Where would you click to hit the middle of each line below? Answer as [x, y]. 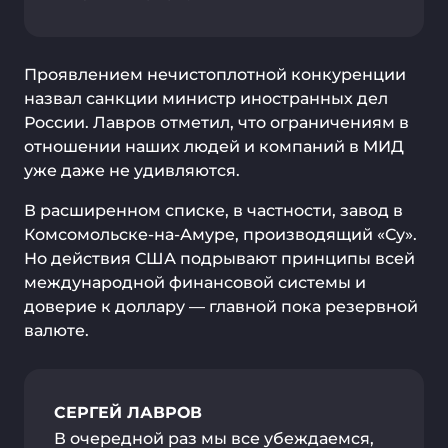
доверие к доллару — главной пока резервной [221, 306]
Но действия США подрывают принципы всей [219, 258]
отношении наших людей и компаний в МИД [214, 146]
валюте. [58, 330]
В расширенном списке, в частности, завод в [213, 210]
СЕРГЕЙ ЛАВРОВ [128, 412]
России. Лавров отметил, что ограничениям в [216, 122]
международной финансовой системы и [195, 282]
